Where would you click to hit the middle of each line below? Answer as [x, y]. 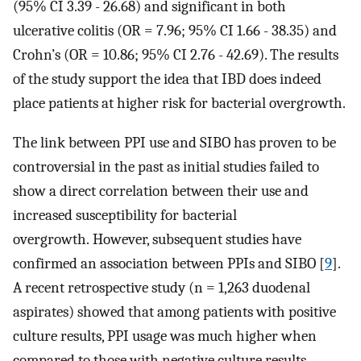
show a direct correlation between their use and [161, 191]
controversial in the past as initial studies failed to [166, 166]
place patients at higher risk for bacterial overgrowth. [179, 104]
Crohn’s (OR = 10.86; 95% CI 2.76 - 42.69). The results [176, 55]
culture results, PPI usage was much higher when [165, 336]
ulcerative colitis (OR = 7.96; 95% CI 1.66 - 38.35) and [175, 31]
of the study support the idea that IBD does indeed [167, 79]
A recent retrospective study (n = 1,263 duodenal [162, 287]
